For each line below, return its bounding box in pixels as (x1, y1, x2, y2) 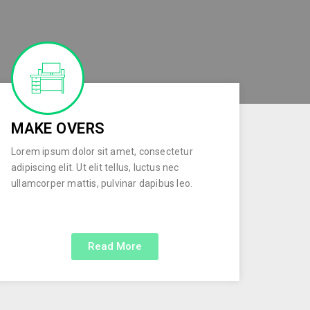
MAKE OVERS (10, 120, 105, 137)
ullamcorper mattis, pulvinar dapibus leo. (10, 178, 193, 189)
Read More (87, 240, 142, 253)
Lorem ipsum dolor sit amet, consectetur (10, 146, 193, 157)
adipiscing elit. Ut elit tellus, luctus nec (10, 162, 179, 173)
